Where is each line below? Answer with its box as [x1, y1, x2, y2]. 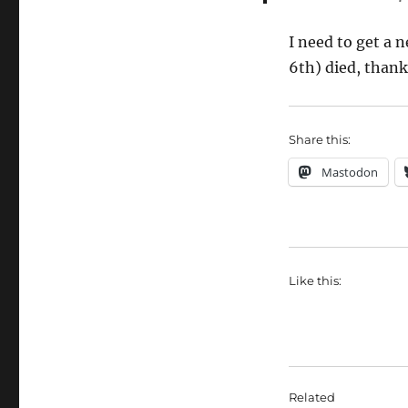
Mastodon [321, 163, 378, 180]
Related [288, 389, 335, 404]
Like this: [288, 272, 342, 288]
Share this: [288, 131, 351, 147]
